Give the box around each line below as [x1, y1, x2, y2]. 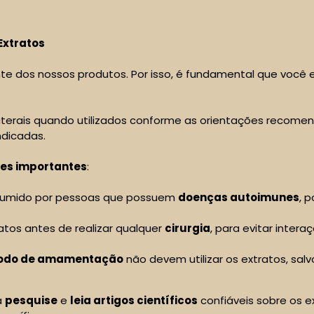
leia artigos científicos [70, 292, 198, 308]
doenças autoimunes [178, 190, 299, 205]
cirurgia [165, 221, 210, 236]
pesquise [5, 292, 57, 308]
